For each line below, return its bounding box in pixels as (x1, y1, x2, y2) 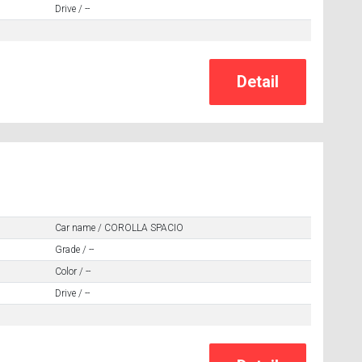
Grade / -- (54, 243, 94, 255)
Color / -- (54, 265, 90, 277)
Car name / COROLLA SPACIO (54, 221, 183, 234)
